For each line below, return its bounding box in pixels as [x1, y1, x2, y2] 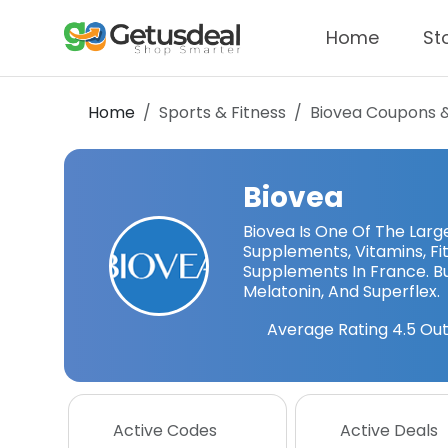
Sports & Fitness [159, 101, 286, 124]
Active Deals [339, 419, 438, 442]
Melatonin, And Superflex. [242, 280, 440, 303]
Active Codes [113, 419, 217, 442]
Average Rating [262, 318, 392, 341]
